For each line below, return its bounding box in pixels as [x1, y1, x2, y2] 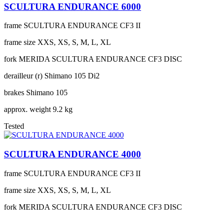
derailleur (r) [4, 72, 42, 80]
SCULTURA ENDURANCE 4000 [4, 149, 141, 159]
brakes [4, 88, 24, 97]
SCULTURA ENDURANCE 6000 [4, 1, 141, 12]
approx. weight [4, 105, 51, 114]
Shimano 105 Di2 [44, 72, 100, 80]
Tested [4, 122, 24, 131]
